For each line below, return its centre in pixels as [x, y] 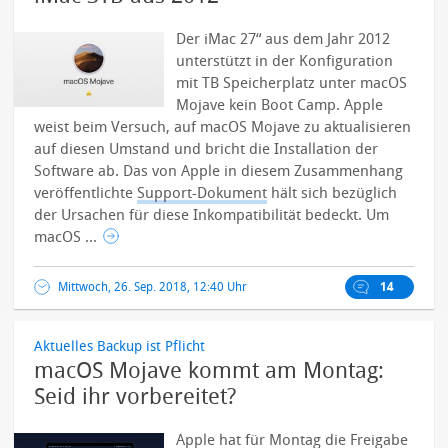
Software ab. [79, 171]
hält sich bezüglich [332, 193]
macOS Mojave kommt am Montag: [209, 371]
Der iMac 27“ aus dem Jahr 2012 [283, 39]
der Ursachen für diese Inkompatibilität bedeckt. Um [212, 215]
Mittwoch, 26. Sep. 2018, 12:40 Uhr [153, 287]
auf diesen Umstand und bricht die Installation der [206, 149]
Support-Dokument [202, 193]
